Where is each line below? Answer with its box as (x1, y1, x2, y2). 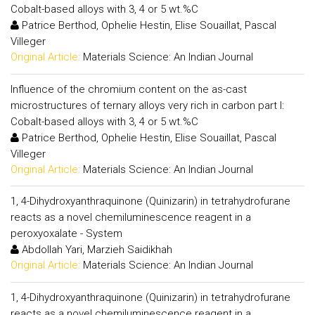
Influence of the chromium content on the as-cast (11, 82, 247, 96)
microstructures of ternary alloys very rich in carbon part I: (11, 98, 284, 112)
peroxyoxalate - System (11, 227, 122, 240)
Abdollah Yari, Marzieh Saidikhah (19, 243, 172, 256)
